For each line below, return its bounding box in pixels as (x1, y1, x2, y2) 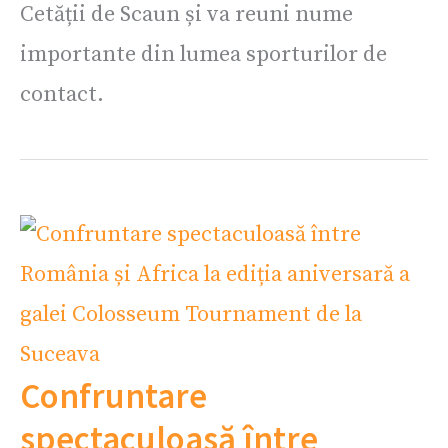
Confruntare (20, 373, 207, 418)
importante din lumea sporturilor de (20, 40, 387, 68)
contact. (20, 80, 104, 108)
